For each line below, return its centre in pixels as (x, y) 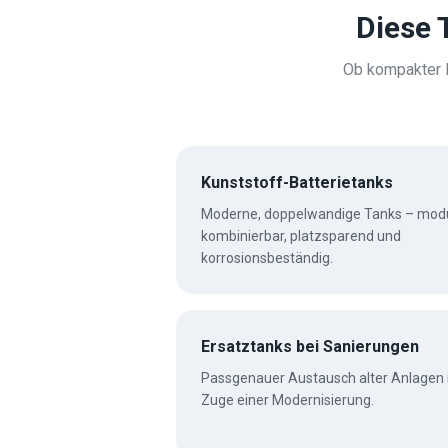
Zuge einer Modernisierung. (287, 400)
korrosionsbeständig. (267, 258)
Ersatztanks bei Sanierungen (310, 346)
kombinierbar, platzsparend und (301, 236)
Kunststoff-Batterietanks (297, 182)
